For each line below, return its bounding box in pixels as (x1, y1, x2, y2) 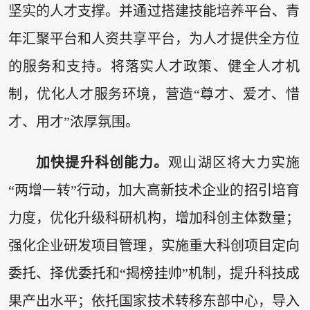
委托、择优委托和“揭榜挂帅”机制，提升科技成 (8, 266, 300, 282)
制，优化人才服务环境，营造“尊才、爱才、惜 (8, 86, 300, 102)
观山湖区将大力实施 (168, 155, 300, 171)
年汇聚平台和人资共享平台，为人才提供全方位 (8, 30, 300, 46)
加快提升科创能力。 (35, 155, 169, 171)
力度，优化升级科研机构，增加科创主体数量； (8, 210, 300, 226)
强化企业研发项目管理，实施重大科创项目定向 (8, 238, 300, 254)
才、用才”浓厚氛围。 (8, 113, 139, 129)
